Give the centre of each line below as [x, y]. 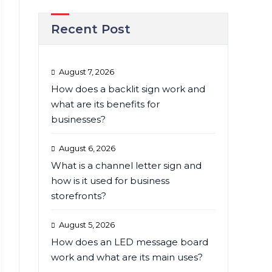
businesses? [78, 119]
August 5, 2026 [87, 225]
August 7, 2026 [86, 72]
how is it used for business [110, 181]
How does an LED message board [129, 242]
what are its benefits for [105, 104]
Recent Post [90, 29]
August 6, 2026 [87, 148]
